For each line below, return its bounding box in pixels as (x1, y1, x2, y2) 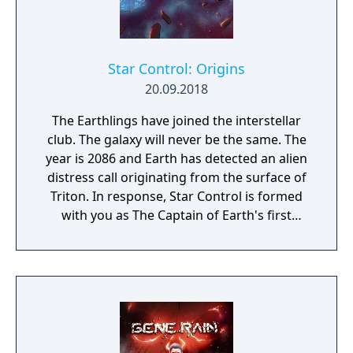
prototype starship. (119, 225, 234, 243)
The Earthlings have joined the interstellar (52, 112, 301, 129)
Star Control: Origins (108, 59, 245, 78)
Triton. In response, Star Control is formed (50, 188, 303, 205)
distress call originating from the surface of (46, 169, 307, 186)
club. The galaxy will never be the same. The (46, 131, 284, 148)
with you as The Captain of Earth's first (61, 206, 292, 224)
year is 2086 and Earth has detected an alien (46, 150, 307, 167)
